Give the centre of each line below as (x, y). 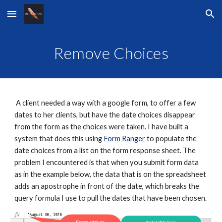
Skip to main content (43, 18)
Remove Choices (111, 53)
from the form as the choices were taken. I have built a (102, 127)
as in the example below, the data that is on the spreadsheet (111, 174)
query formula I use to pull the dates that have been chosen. (111, 198)
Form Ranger (125, 139)
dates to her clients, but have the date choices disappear (105, 115)
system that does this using (59, 139)
